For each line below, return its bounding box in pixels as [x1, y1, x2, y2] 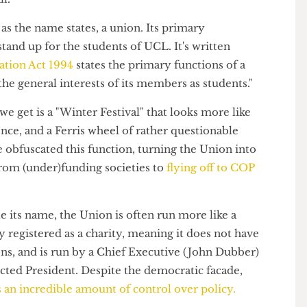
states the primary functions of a [98, 103, 282, 117]
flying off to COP [197, 212, 293, 227]
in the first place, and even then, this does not [12, 13, 267, 27]
